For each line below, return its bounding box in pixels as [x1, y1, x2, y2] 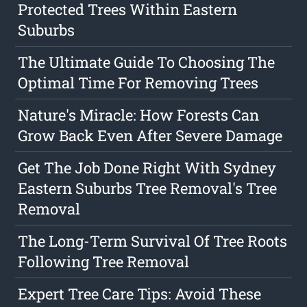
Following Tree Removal [18, 251, 190, 272]
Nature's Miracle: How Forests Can [18, 105, 260, 125]
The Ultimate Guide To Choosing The [18, 52, 275, 73]
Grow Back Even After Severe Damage [18, 125, 283, 146]
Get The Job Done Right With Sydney [18, 158, 277, 178]
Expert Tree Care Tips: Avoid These [18, 284, 262, 304]
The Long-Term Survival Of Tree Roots [18, 231, 288, 251]
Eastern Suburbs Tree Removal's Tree [18, 178, 278, 199]
